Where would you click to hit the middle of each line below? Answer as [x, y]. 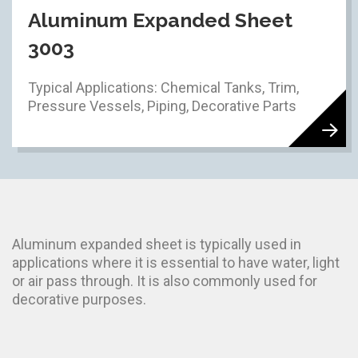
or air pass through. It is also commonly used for [165, 280]
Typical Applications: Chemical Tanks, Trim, [163, 87]
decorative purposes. [79, 299]
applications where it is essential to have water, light [176, 262]
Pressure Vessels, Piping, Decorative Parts [162, 105]
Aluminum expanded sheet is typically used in [157, 244]
